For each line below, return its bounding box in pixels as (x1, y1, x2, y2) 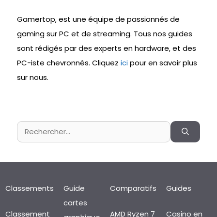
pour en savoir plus (130, 58, 197, 68)
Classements (5, 183, 54, 194)
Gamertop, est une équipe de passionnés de (17, 14, 180, 25)
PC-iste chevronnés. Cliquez (17, 58, 121, 68)
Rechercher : (16, 123, 61, 133)
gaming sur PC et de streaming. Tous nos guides (17, 29, 192, 39)
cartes (63, 198, 87, 208)
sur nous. (17, 72, 48, 83)
